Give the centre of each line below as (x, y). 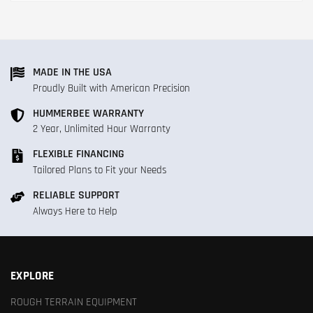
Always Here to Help (75, 211)
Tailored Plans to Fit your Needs (100, 170)
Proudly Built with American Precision (111, 88)
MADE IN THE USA (72, 72)
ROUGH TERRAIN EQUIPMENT (74, 301)
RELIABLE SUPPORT (76, 195)
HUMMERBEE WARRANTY (88, 113)
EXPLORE (32, 276)
